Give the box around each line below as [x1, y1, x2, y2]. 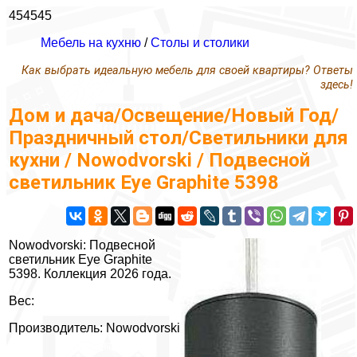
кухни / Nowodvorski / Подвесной [9, 149, 310, 172]
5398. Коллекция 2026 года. [9, 267, 171, 281]
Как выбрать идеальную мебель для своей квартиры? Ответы [22, 64, 353, 77]
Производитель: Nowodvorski [9, 321, 180, 335]
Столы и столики [151, 36, 249, 49]
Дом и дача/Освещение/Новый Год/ [9, 104, 339, 127]
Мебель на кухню [41, 36, 141, 49]
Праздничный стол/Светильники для [9, 127, 348, 150]
